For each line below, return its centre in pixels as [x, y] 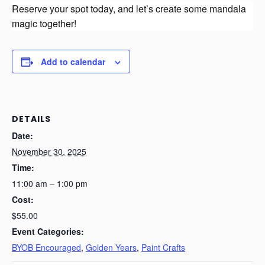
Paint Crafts [163, 247]
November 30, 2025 [49, 151]
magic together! [44, 23]
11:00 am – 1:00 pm [50, 183]
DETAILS [31, 119]
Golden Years [111, 247]
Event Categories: [48, 231]
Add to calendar [73, 61]
